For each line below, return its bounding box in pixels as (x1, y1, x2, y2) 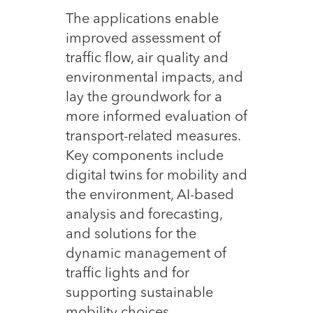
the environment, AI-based (66, 188, 234, 203)
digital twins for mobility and (66, 168, 247, 183)
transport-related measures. (66, 129, 240, 144)
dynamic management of (66, 247, 226, 261)
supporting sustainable (66, 286, 213, 300)
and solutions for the (66, 227, 196, 242)
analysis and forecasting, (66, 208, 222, 222)
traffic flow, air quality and (66, 51, 228, 66)
